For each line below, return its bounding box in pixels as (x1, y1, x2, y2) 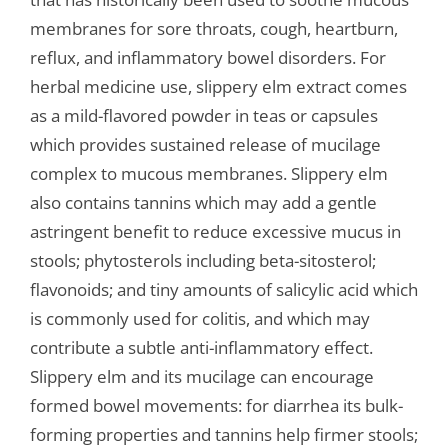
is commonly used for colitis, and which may (29, 307, 370, 331)
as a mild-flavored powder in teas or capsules (29, 104, 378, 128)
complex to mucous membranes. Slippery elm (29, 162, 388, 186)
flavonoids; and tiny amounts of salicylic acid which (29, 278, 418, 302)
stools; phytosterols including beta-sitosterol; (29, 249, 376, 273)
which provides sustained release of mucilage (29, 133, 381, 157)
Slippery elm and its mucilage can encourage (29, 365, 374, 389)
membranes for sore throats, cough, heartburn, (29, 17, 398, 41)
